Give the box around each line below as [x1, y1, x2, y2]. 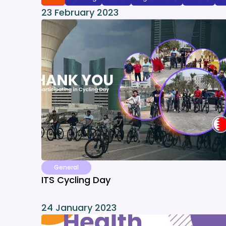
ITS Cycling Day [41, 174, 110, 186]
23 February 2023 [41, 6, 119, 19]
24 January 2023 [41, 201, 117, 214]
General [54, 163, 79, 172]
